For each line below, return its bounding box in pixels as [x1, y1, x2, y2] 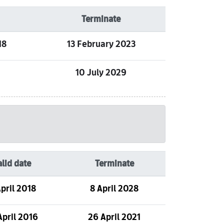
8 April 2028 [90, 181, 138, 195]
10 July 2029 [75, 65, 126, 79]
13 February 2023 [66, 36, 135, 51]
